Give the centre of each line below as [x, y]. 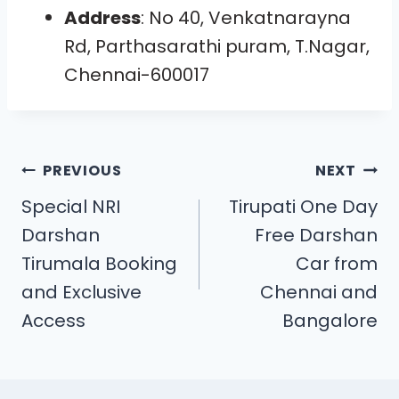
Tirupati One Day [303, 206]
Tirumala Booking [99, 263]
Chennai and [319, 292]
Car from [337, 263]
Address [102, 17]
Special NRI [71, 206]
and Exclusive [81, 292]
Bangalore [330, 320]
